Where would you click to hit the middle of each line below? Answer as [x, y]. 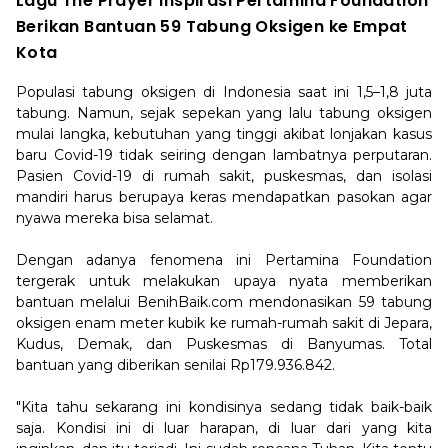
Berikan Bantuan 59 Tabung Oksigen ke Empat [212, 26]
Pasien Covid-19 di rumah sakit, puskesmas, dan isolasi [224, 176]
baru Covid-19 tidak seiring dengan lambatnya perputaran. [224, 155]
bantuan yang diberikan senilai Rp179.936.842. [175, 365]
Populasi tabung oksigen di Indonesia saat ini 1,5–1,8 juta [224, 92]
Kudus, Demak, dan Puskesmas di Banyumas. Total [224, 344]
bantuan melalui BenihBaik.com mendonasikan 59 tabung [224, 302]
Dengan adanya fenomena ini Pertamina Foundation [224, 260]
